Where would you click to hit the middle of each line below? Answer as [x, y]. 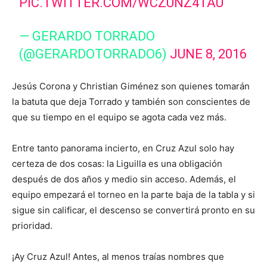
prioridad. [32, 226]
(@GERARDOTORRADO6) [95, 54]
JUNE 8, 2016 [209, 54]
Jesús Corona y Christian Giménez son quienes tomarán [131, 86]
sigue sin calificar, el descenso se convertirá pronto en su [133, 210]
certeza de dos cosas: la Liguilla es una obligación [117, 164]
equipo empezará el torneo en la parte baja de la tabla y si [133, 195]
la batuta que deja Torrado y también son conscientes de [131, 102]
